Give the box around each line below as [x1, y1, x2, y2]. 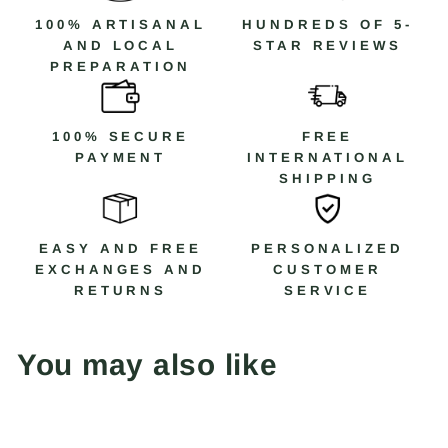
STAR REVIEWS [252, 38, 403, 54]
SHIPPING [279, 171, 376, 187]
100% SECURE [51, 129, 190, 145]
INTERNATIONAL [246, 150, 409, 166]
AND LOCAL [62, 38, 179, 54]
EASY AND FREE [39, 241, 202, 257]
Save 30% [111, 413, 170, 427]
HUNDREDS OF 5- [242, 17, 413, 33]
